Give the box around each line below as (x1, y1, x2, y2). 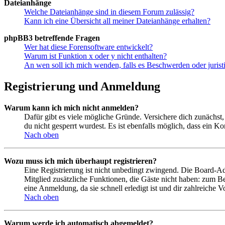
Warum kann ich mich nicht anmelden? (4, 103, 139, 113)
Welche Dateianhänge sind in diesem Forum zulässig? (24, 8, 194, 17)
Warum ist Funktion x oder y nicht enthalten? (24, 52, 167, 61)
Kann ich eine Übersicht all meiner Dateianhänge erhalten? (24, 17, 210, 26)
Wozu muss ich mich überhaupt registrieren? (4, 157, 157, 166)
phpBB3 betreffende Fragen (4, 34, 100, 43)
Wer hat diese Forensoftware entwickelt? (24, 43, 153, 52)
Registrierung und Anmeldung (4, 80, 160, 93)
